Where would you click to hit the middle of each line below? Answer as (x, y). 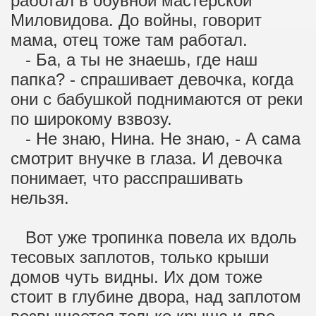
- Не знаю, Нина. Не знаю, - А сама (156, 139)
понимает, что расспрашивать (127, 178)
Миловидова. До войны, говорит (136, 20)
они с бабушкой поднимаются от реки (157, 99)
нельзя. (40, 198)
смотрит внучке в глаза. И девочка (146, 158)
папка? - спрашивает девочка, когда (152, 79)
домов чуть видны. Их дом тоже (136, 277)
